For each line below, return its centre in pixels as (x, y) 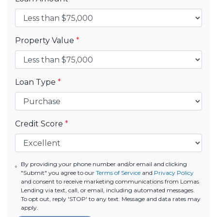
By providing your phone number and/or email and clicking (104, 164)
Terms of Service (118, 173)
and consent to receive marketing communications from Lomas (110, 181)
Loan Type (36, 82)
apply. (30, 208)
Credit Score (40, 124)
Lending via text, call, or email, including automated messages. (108, 190)
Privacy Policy (174, 173)
